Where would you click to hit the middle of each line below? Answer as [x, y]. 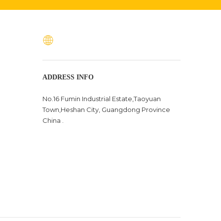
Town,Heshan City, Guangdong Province [106, 110]
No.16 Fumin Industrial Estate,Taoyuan [102, 99]
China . [53, 120]
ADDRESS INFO [68, 77]
